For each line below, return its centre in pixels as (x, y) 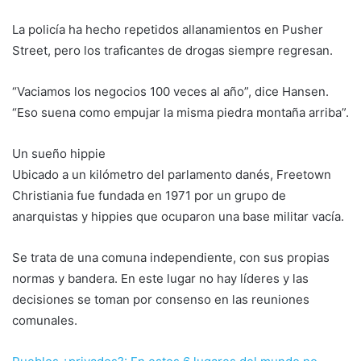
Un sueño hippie (59, 153)
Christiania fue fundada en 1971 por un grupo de (149, 195)
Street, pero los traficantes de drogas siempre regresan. (172, 50)
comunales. (45, 320)
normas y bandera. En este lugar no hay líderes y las (160, 278)
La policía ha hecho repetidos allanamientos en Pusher (168, 29)
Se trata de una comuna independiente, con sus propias (171, 257)
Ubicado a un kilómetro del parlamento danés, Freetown (172, 174)
